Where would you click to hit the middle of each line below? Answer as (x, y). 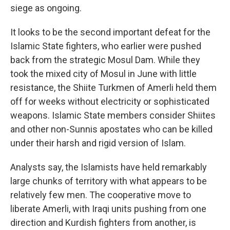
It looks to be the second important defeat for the (110, 32)
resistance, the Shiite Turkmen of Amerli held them (113, 88)
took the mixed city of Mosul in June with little (103, 74)
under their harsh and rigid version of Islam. (98, 143)
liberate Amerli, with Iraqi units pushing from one (108, 209)
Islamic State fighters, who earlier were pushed (106, 46)
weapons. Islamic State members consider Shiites (113, 115)
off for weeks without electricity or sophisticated (110, 101)
